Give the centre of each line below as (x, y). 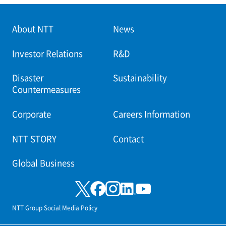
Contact (128, 138)
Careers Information (152, 114)
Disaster (27, 78)
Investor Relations (47, 53)
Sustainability (140, 78)
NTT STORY (34, 138)
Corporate (31, 114)
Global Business (43, 163)
